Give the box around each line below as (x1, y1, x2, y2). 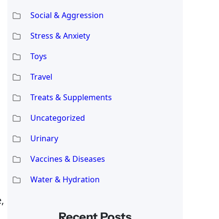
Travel (30, 71, 52, 82)
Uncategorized (30, 112, 85, 123)
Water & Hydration (30, 174, 100, 185)
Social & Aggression (30, 9, 104, 21)
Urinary (30, 132, 58, 144)
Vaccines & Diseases (30, 153, 105, 164)
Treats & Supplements (30, 91, 112, 103)
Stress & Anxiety (30, 30, 90, 41)
